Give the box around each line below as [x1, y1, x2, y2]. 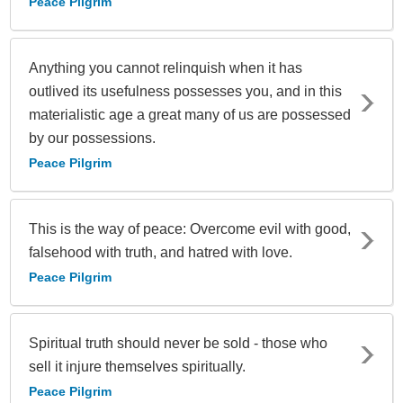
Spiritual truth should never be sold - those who [29, 335, 327, 351]
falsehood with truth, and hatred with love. [29, 244, 292, 260]
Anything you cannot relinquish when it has [29, 59, 302, 76]
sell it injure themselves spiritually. [29, 358, 246, 374]
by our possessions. [29, 130, 156, 146]
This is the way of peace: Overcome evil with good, [29, 220, 351, 237]
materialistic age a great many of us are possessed [29, 106, 351, 122]
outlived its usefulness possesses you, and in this [29, 83, 342, 99]
